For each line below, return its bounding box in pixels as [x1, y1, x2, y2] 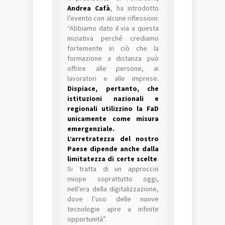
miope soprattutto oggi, [67, 174, 159, 183]
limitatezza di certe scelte [67, 154, 157, 163]
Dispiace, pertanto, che [67, 84, 159, 93]
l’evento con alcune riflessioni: [67, 14, 159, 23]
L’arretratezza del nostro [67, 134, 159, 143]
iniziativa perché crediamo [67, 34, 159, 43]
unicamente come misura [67, 114, 159, 123]
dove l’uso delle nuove [67, 194, 159, 203]
